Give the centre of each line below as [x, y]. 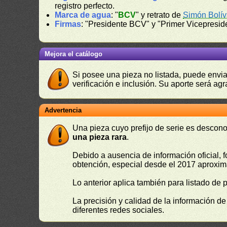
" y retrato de [160, 15]
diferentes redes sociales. [119, 210]
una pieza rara [100, 137]
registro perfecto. [85, 6]
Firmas [68, 24]
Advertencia [63, 110]
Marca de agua [83, 15]
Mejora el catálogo [74, 54]
